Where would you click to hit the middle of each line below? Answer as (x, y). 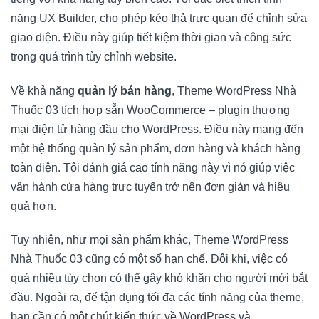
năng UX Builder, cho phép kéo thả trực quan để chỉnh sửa (159, 18)
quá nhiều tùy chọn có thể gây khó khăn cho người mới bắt (159, 278)
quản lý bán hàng (125, 90)
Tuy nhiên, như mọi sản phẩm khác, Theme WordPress (150, 240)
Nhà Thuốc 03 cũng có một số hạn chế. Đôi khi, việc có (149, 259)
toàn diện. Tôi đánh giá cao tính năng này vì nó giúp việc (153, 167)
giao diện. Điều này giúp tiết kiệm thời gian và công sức (151, 37)
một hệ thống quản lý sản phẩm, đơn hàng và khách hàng (156, 148)
